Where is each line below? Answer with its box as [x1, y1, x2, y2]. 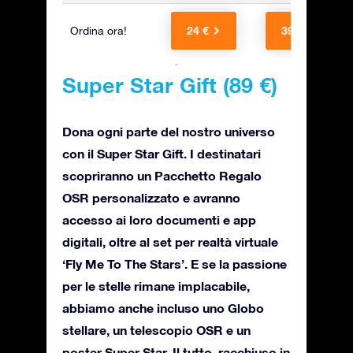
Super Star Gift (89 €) [62, 72, 277, 98]
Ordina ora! [70, 24, 127, 37]
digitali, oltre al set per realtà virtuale [62, 234, 278, 249]
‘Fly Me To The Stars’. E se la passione [62, 256, 287, 271]
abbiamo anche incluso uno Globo [62, 300, 264, 315]
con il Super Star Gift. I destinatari [62, 146, 261, 161]
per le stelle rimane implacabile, [62, 278, 250, 293]
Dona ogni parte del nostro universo [62, 124, 275, 139]
